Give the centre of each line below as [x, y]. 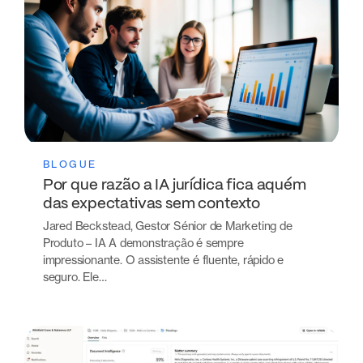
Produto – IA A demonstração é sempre [143, 243]
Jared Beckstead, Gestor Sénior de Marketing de [167, 226]
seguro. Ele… [75, 277]
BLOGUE [70, 164]
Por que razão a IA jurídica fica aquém [174, 185]
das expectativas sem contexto [152, 204]
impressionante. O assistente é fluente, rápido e [163, 260]
